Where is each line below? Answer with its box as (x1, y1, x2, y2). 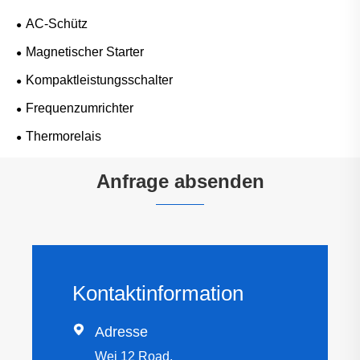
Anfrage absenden (96, 170, 264, 193)
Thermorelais (26, 129, 101, 144)
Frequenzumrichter (26, 101, 133, 116)
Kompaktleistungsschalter (26, 73, 173, 88)
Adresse (95, 323, 148, 340)
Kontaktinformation (72, 280, 243, 305)
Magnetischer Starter (26, 45, 144, 59)
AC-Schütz (26, 17, 88, 31)
